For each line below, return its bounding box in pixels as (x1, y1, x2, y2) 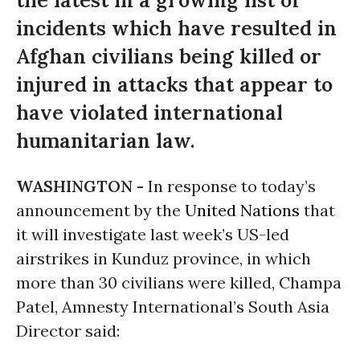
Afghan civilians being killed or (16, 43, 321, 69)
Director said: (16, 321, 120, 341)
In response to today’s (148, 176, 316, 196)
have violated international (16, 100, 283, 125)
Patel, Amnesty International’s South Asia (16, 297, 329, 317)
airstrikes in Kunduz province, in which (16, 248, 311, 268)
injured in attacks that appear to (16, 72, 333, 97)
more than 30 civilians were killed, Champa (16, 272, 342, 292)
